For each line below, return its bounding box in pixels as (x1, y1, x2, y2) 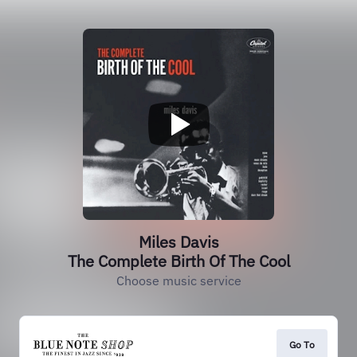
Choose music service (116, 273, 241, 288)
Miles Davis (138, 231, 219, 253)
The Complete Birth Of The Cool (67, 250, 290, 272)
